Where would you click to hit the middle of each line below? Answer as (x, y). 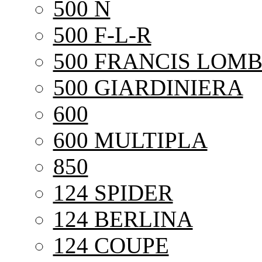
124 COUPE (111, 246)
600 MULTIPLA (130, 140)
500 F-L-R (102, 35)
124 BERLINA (123, 219)
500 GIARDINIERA (148, 88)
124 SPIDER (113, 193)
